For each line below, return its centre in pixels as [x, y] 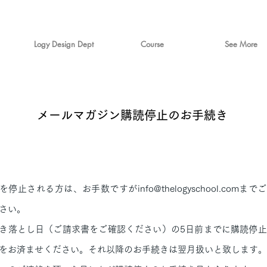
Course [152, 44]
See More [241, 44]
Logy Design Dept [63, 44]
